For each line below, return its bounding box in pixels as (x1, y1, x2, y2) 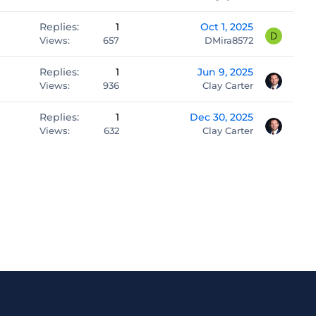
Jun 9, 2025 (197, 66, 253, 78)
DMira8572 (205, 35, 253, 46)
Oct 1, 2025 (200, 20, 253, 33)
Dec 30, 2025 (190, 111, 253, 123)
